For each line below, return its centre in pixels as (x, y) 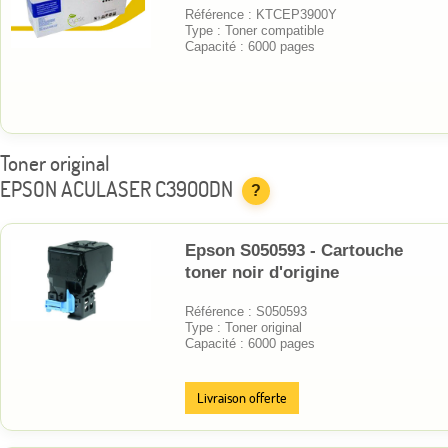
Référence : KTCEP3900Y (261, 14)
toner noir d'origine (262, 272)
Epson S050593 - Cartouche (294, 250)
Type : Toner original (243, 327)
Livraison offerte (242, 397)
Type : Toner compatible (254, 30)
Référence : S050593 (246, 311)
